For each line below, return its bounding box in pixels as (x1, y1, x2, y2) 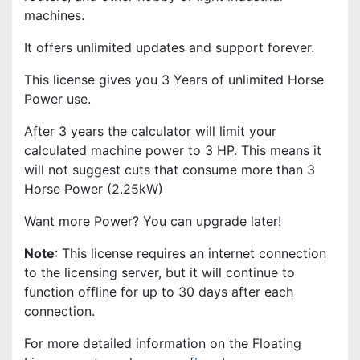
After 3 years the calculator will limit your (24, 123, 276, 139)
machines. (24, 7, 92, 23)
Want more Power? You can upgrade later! (24, 213, 285, 229)
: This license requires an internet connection (55, 245, 326, 261)
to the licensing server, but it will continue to (24, 264, 295, 280)
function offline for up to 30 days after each (24, 284, 293, 300)
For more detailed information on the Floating (24, 335, 301, 351)
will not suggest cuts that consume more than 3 (24, 162, 315, 178)
